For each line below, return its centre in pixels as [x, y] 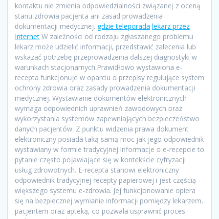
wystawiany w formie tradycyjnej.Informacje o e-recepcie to [109, 150]
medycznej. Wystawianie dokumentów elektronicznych [101, 98]
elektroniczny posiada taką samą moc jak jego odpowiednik [109, 139]
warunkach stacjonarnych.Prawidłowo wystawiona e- [99, 67]
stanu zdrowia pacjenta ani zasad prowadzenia [89, 16]
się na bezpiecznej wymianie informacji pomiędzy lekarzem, [109, 201]
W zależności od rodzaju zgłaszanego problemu [116, 37]
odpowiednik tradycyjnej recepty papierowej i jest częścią [105, 180]
